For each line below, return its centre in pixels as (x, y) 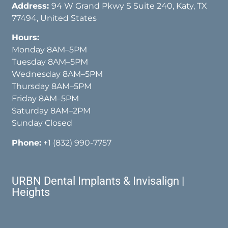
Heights (31, 192)
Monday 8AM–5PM (50, 50)
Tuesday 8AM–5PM (50, 62)
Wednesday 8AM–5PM (58, 74)
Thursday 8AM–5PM (52, 87)
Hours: (26, 38)
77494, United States (54, 18)
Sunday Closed (42, 123)
